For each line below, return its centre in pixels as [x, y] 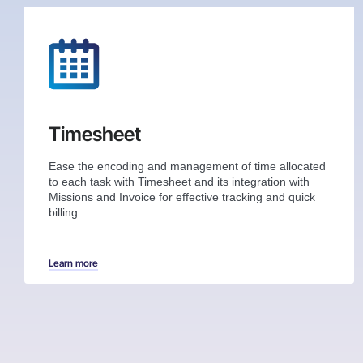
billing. [65, 213]
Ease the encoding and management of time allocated [187, 167]
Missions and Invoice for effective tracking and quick [182, 197]
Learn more [73, 263]
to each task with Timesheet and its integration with [179, 182]
